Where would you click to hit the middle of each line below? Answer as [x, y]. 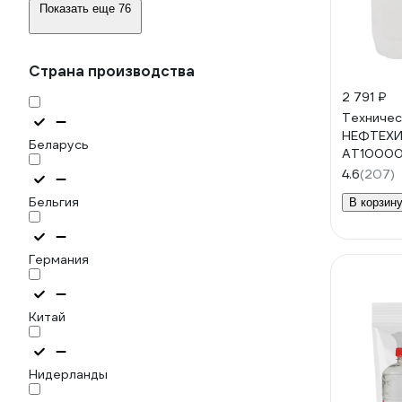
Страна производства [112, 71]
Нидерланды [68, 374]
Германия [59, 259]
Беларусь [59, 144]
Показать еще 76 [85, 9]
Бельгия [54, 202]
